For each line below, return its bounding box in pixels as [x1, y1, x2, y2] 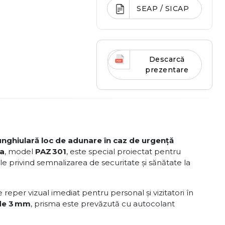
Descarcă [149, 55, 185, 64]
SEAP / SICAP [137, 4, 189, 13]
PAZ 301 [35, 147, 66, 156]
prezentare [145, 65, 189, 74]
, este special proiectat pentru [66, 147, 181, 156]
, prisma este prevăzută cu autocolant [31, 199, 175, 208]
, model [5, 147, 35, 156]
